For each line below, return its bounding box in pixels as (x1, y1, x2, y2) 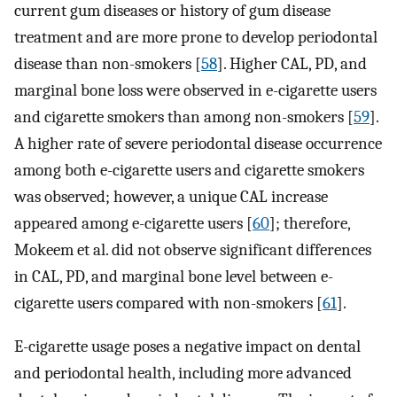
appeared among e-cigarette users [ (14, 214, 253, 234)
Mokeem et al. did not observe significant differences (14, 240, 371, 261)
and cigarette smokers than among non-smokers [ (14, 107, 354, 128)
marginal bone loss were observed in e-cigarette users (14, 81, 377, 101)
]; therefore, (269, 214, 350, 234)
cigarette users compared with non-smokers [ (14, 293, 323, 314)
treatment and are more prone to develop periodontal (14, 27, 378, 48)
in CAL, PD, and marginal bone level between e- (14, 267, 333, 287)
